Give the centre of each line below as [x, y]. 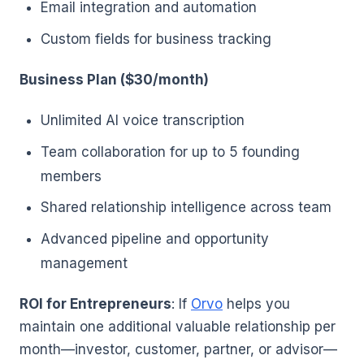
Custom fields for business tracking [156, 39]
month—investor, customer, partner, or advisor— [178, 349]
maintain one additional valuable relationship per [178, 326]
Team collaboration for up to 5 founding [170, 152]
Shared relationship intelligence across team [186, 208]
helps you [256, 303]
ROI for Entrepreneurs [95, 303]
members [71, 176]
